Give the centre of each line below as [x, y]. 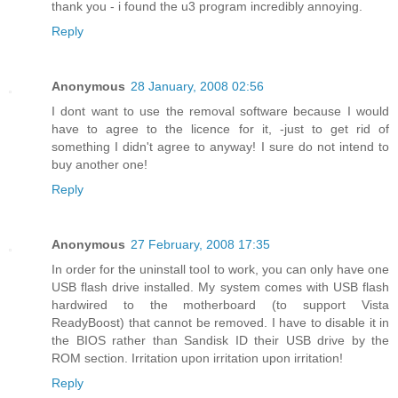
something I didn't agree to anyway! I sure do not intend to [220, 146]
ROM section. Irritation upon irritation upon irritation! [197, 358]
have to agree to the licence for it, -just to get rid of [220, 128]
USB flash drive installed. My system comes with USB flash [220, 287]
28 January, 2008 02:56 [197, 86]
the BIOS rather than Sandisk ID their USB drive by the [220, 340]
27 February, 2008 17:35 [200, 244]
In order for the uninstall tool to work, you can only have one [220, 269]
